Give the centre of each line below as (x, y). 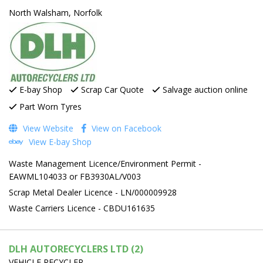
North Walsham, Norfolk (55, 12)
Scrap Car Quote (111, 89)
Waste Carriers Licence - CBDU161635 (82, 208)
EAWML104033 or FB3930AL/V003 (75, 176)
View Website (47, 128)
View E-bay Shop (59, 141)
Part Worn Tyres (49, 106)
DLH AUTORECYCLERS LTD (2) (76, 249)
